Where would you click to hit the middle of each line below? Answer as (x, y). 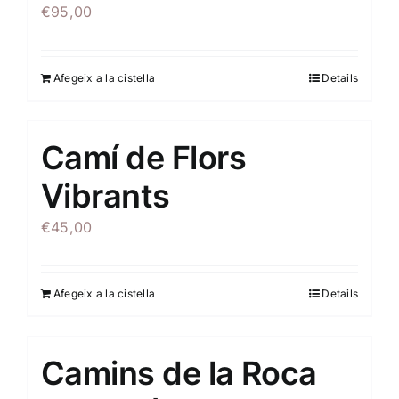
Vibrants (106, 196)
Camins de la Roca (179, 373)
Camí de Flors (143, 158)
